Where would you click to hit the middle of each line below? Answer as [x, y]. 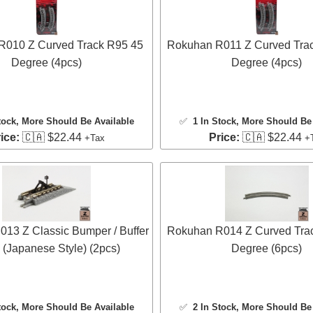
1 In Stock [214, 122]
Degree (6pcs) [267, 249]
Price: [224, 138]
